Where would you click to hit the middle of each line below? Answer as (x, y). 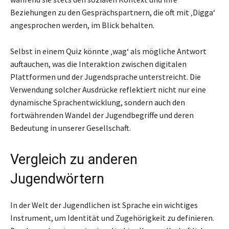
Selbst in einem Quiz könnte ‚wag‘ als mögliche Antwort (108, 51)
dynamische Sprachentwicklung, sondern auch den (98, 102)
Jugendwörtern (57, 179)
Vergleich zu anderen (74, 159)
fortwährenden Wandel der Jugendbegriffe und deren (102, 115)
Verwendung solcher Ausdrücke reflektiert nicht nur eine (108, 89)
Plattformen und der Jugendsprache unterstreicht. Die (106, 76)
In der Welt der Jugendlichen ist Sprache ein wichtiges (104, 205)
